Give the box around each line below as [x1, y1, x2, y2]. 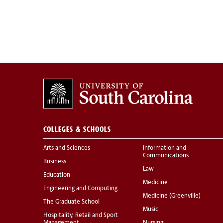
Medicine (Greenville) [143, 193, 201, 200]
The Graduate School [43, 199, 100, 206]
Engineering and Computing [43, 186, 117, 192]
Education [43, 172, 70, 179]
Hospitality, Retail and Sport [43, 213, 118, 219]
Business [43, 159, 66, 165]
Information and [143, 145, 186, 152]
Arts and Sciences [43, 145, 90, 152]
